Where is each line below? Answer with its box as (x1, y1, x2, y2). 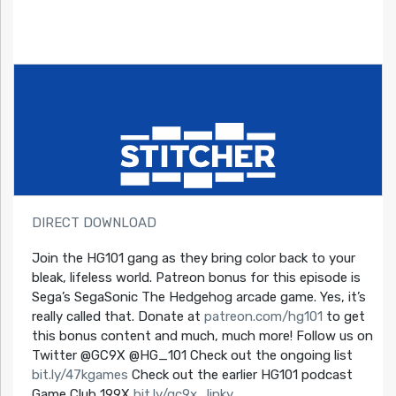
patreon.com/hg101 (203, 308, 323, 324)
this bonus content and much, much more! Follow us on (31, 327, 373, 344)
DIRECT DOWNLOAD (31, 214, 156, 231)
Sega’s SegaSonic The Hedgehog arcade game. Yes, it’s (31, 288, 366, 305)
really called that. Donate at (31, 308, 204, 324)
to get (322, 308, 365, 324)
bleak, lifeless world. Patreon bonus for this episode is (31, 269, 361, 286)
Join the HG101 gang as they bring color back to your (31, 249, 355, 266)
